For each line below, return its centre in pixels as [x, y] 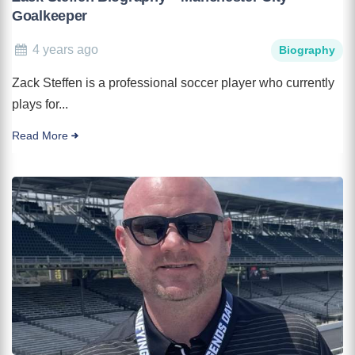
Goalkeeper [50, 15]
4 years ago [66, 49]
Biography [307, 50]
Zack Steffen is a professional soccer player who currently [173, 82]
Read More [40, 136]
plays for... [40, 104]
